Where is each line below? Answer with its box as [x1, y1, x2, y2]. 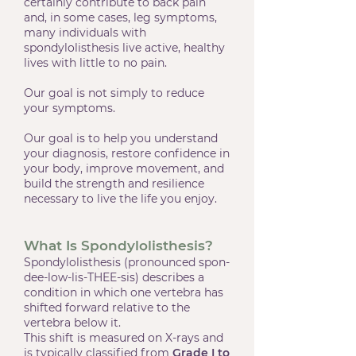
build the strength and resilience [24, 176, 204, 191]
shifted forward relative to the [24, 300, 190, 315]
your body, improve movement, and [24, 161, 224, 176]
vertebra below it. [24, 315, 121, 330]
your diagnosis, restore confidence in [24, 146, 230, 161]
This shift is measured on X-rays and [24, 331, 223, 345]
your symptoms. [24, 101, 115, 115]
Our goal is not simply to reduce [24, 86, 204, 100]
